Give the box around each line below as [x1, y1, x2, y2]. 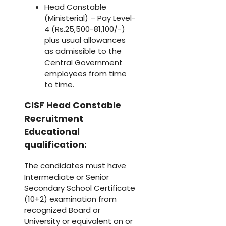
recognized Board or [24, 204, 100, 215]
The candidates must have [24, 160, 126, 171]
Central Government [44, 56, 123, 68]
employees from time [44, 68, 127, 79]
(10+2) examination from [24, 193, 117, 204]
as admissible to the [44, 45, 122, 56]
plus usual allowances [44, 34, 126, 45]
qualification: [24, 139, 87, 151]
